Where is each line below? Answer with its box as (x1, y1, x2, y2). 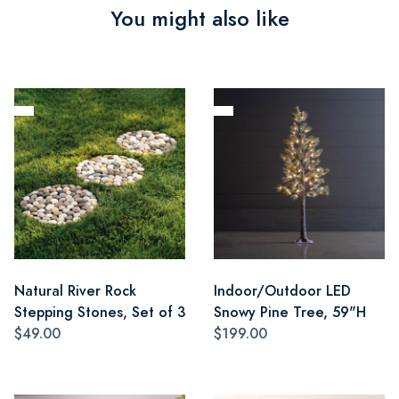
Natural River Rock (14, 280, 136, 301)
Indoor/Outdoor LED (214, 280, 351, 301)
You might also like (110, 3, 289, 34)
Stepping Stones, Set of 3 (14, 301, 185, 322)
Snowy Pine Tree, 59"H (214, 301, 366, 322)
